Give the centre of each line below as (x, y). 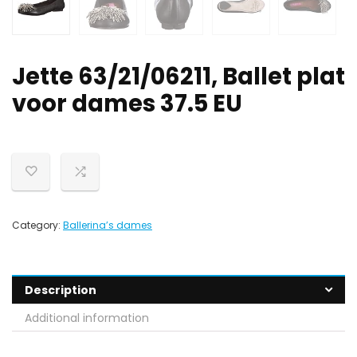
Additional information (87, 318)
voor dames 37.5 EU (127, 104)
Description (61, 290)
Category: (37, 226)
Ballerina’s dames (108, 226)
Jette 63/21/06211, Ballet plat (178, 77)
